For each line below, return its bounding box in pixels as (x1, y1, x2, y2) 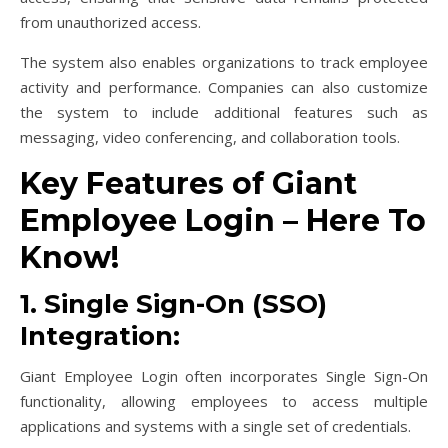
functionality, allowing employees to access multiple (20, 390, 428, 411)
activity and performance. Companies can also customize (20, 76, 428, 97)
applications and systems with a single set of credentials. (20, 415, 411, 436)
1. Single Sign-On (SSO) (20, 287, 327, 320)
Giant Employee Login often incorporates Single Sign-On (20, 365, 428, 386)
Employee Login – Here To (20, 201, 426, 239)
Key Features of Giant (20, 164, 357, 202)
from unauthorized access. (20, 11, 201, 32)
